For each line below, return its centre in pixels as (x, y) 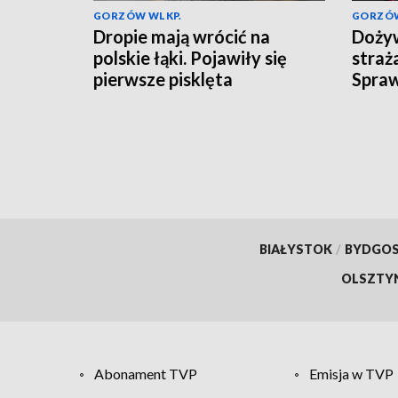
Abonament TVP (146, 374)
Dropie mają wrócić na (182, 36)
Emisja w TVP (351, 374)
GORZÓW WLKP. (138, 15)
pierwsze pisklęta (163, 79)
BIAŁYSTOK (295, 250)
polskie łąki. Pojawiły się (190, 57)
